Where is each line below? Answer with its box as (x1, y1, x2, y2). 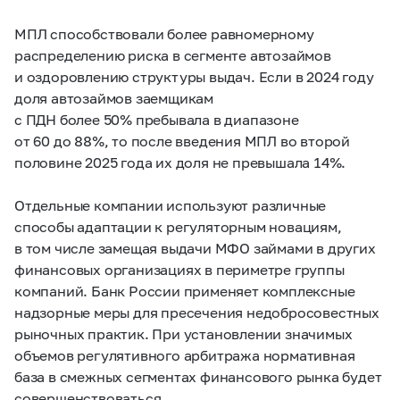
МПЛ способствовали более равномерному (14, 24, 314, 42)
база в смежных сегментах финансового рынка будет (14, 367, 382, 385)
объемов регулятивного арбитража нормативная (14, 346, 355, 363)
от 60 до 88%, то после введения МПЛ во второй (14, 131, 350, 149)
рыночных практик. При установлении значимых (14, 324, 353, 342)
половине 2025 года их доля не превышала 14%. (14, 153, 346, 171)
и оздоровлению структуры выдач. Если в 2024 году (14, 67, 374, 85)
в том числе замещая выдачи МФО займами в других (14, 238, 376, 256)
